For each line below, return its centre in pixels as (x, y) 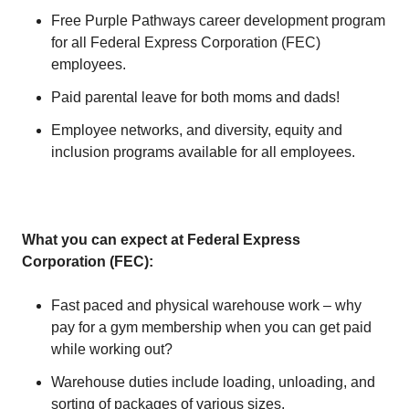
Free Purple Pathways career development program (218, 21)
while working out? (112, 349)
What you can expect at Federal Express (161, 240)
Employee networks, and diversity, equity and (197, 130)
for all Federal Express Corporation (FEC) (186, 42)
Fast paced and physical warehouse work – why (206, 305)
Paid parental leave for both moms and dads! (195, 97)
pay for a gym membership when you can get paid (211, 327)
